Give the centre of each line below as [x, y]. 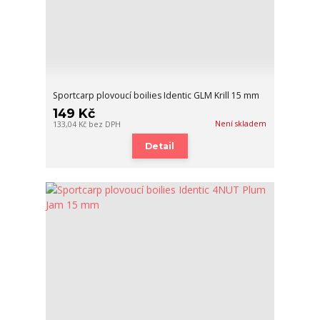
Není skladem [241, 124]
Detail [160, 146]
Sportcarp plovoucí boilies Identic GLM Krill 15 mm [156, 96]
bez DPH [105, 125]
